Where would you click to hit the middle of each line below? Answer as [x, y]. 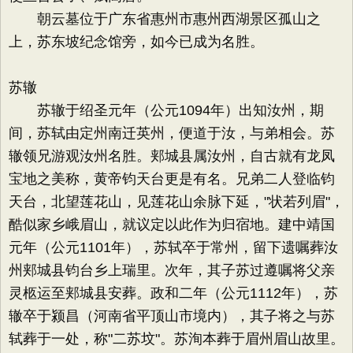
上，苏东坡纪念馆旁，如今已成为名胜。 [136, 42]
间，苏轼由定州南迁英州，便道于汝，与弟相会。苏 [172, 133]
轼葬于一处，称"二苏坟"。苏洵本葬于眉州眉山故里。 [176, 339]
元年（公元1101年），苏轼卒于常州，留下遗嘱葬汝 [173, 247]
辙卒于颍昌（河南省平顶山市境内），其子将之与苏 [172, 316]
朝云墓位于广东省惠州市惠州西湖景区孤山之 [165, 19]
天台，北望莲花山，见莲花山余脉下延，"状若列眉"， [176, 202]
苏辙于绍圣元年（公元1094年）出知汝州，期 [166, 110]
